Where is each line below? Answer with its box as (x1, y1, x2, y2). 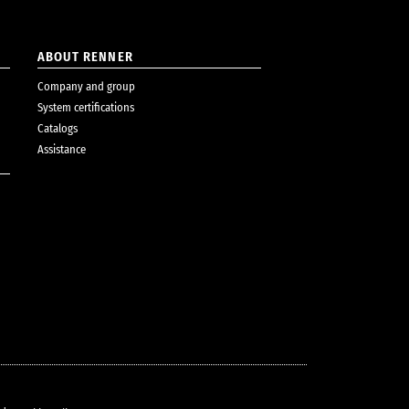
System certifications (37, 100, 134, 114)
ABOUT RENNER (37, 48, 133, 65)
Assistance (37, 142, 86, 156)
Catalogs (37, 121, 78, 135)
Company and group (37, 79, 135, 93)
